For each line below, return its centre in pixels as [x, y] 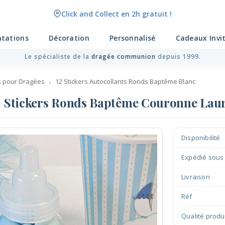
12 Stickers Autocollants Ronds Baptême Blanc [125, 81]
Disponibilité [201, 138]
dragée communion [123, 57]
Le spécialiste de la [58, 57]
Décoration [69, 38]
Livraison [196, 177]
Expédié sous [203, 157]
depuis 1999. [178, 57]
